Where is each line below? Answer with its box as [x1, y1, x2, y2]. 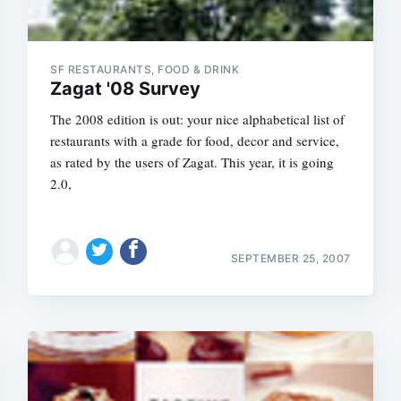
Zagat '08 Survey [50, 78, 201, 99]
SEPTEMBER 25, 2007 [230, 251, 351, 265]
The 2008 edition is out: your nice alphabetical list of [50, 110, 346, 128]
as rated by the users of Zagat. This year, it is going [50, 153, 335, 171]
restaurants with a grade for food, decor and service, [50, 132, 340, 149]
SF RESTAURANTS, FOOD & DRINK [50, 63, 240, 76]
